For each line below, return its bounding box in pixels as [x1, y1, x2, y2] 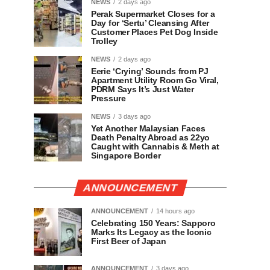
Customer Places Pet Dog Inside [91, 27, 218, 37]
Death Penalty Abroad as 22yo [91, 133, 210, 142]
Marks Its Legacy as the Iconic [91, 227, 212, 237]
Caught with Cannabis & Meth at [91, 142, 219, 151]
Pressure [91, 93, 126, 103]
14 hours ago [156, 207, 195, 215]
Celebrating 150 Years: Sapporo [91, 218, 216, 228]
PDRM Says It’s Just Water [91, 84, 194, 94]
